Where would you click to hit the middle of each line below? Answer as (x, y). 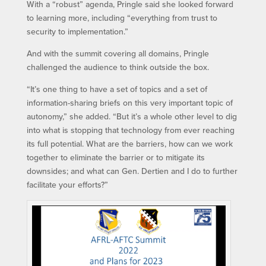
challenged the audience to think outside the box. (118, 67)
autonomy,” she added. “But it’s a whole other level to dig (132, 117)
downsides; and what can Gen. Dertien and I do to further (132, 171)
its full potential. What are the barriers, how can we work (129, 144)
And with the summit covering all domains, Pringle (118, 54)
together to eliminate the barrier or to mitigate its (115, 158)
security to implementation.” (77, 32)
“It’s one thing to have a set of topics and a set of (117, 89)
